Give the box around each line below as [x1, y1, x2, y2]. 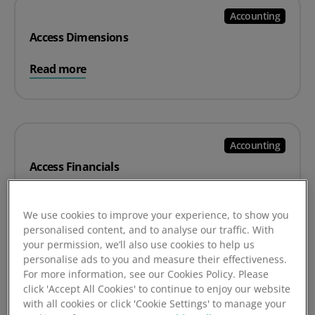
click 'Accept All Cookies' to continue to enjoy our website [23, 282, 291, 296]
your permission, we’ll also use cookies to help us [23, 238, 255, 252]
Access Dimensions [30, 29, 129, 45]
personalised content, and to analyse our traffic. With [23, 223, 275, 237]
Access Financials [30, 159, 120, 175]
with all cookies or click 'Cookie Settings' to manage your [23, 297, 287, 311]
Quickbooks [30, 288, 92, 304]
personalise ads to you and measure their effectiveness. [23, 252, 288, 266]
